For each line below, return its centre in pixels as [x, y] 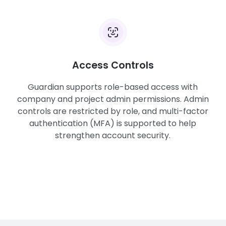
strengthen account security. [113, 135]
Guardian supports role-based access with [113, 87]
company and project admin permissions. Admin [113, 99]
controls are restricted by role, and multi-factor [113, 111]
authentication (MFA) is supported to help [113, 123]
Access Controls [113, 65]
